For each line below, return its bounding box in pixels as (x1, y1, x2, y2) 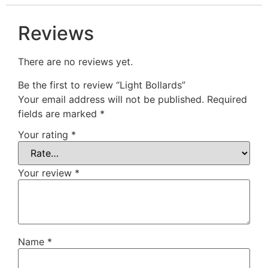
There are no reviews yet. (18, 56, 133, 68)
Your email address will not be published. (18, 93, 204, 105)
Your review (18, 167, 75, 179)
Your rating (18, 129, 71, 141)
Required (207, 93, 247, 105)
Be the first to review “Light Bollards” (18, 78, 185, 91)
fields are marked (18, 107, 100, 120)
